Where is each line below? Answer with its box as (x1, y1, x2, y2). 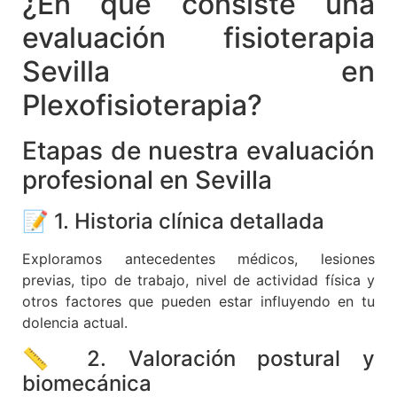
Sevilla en (22, 54, 375, 90)
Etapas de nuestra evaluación (22, 136, 375, 167)
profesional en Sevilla (22, 165, 272, 196)
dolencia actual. (22, 314, 128, 332)
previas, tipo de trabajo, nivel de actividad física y (22, 271, 375, 290)
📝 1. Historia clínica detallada (22, 208, 324, 235)
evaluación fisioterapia (22, 20, 375, 56)
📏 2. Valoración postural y (22, 345, 375, 371)
